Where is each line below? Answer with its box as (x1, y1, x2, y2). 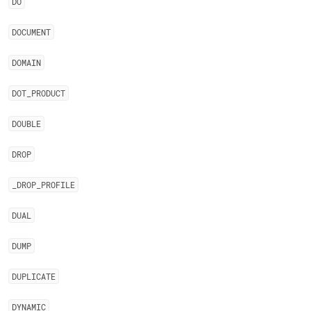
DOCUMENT (12, 26, 51, 37)
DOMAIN (12, 57, 41, 68)
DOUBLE (12, 118, 41, 129)
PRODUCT (31, 87, 65, 99)
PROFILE (41, 179, 75, 190)
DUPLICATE (12, 271, 56, 282)
